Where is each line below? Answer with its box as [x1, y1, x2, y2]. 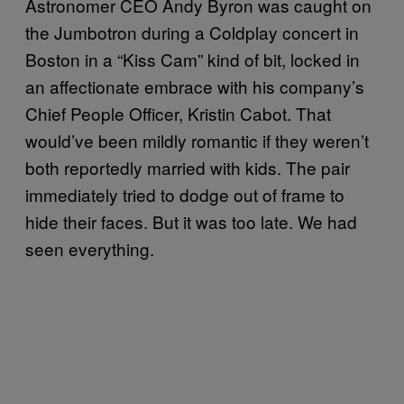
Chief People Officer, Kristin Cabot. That [25, 100, 331, 125]
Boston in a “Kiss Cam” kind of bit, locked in [25, 46, 360, 71]
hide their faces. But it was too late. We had [25, 208, 357, 234]
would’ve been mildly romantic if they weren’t [25, 127, 369, 152]
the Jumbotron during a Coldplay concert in [25, 19, 359, 44]
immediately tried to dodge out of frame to [25, 181, 344, 207]
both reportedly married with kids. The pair [25, 154, 350, 179]
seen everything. [25, 235, 154, 261]
